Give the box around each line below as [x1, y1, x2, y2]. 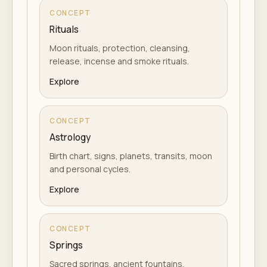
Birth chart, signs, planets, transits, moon [49, 150, 212, 162]
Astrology [49, 131, 91, 144]
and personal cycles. [49, 163, 131, 175]
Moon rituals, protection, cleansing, [49, 42, 190, 54]
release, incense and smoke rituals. [49, 55, 189, 67]
